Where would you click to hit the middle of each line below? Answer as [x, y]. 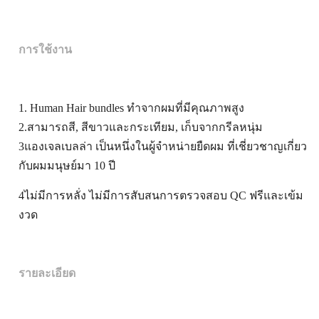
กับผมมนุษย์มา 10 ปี [67, 166]
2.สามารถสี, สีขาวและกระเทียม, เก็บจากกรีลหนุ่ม [141, 127]
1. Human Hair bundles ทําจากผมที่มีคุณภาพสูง [131, 108]
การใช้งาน [45, 49]
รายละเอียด [47, 273]
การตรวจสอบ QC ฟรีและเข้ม [231, 195]
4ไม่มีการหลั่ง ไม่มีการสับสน [89, 195]
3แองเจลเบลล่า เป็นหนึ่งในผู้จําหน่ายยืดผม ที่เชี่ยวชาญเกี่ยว [163, 146]
